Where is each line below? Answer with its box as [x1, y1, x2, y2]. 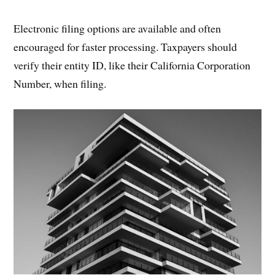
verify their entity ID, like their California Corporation [14, 57, 251, 72]
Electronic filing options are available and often [14, 20, 222, 36]
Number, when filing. [14, 76, 107, 91]
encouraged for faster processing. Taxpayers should [14, 39, 238, 54]
